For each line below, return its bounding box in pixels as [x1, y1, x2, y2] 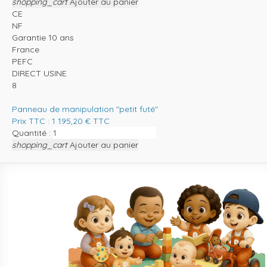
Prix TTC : [12, 115, 52, 126]
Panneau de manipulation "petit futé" [12, 103, 158, 114]
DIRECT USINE [12, 67, 67, 79]
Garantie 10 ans [12, 32, 74, 43]
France [12, 44, 39, 55]
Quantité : [12, 127, 51, 138]
